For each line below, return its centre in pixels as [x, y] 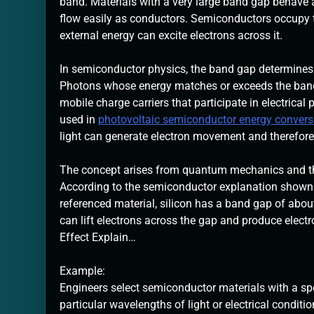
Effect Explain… [98, 237]
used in [79, 119]
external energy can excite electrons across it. [171, 35]
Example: [82, 271]
